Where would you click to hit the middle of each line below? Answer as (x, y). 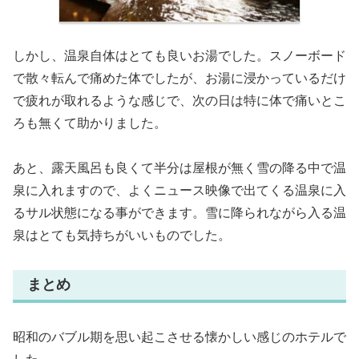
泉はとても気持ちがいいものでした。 (122, 236)
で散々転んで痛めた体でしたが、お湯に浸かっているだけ (179, 78)
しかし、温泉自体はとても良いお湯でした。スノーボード (179, 55)
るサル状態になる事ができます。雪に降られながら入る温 (179, 213)
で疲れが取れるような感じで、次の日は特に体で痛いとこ (179, 100)
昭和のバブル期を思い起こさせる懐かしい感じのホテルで (179, 337)
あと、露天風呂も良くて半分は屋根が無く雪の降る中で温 (179, 168)
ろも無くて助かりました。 (90, 123)
